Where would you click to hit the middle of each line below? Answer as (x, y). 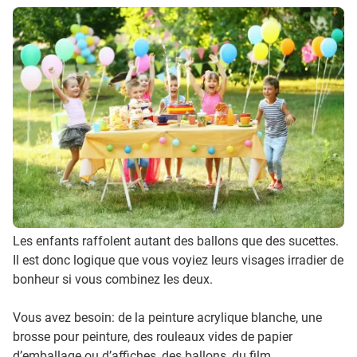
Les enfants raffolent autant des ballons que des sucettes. (176, 241)
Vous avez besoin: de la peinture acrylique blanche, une (167, 317)
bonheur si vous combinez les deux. (113, 279)
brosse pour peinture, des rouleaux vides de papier (153, 336)
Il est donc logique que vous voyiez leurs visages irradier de (178, 260)
